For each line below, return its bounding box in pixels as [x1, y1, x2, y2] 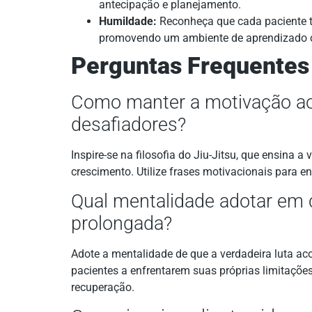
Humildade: [99, 14, 157, 28]
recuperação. [71, 281, 134, 295]
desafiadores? [71, 113, 186, 136]
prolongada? [71, 212, 172, 235]
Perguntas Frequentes [71, 52, 309, 79]
